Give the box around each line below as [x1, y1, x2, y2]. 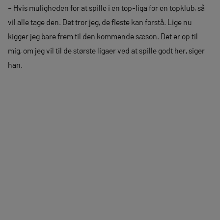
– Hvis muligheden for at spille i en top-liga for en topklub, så [8, 3, 205, 12]
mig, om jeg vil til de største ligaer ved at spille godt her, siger [8, 46, 205, 55]
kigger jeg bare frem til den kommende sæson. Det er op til [8, 31, 198, 41]
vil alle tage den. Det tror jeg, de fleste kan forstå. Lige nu [8, 17, 192, 27]
